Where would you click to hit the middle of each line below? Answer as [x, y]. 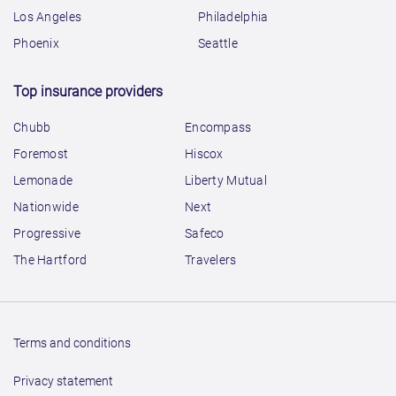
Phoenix [36, 44]
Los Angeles [48, 17]
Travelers [211, 260]
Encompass [218, 128]
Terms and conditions [72, 343]
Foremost [41, 154]
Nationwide [46, 207]
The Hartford [50, 260]
